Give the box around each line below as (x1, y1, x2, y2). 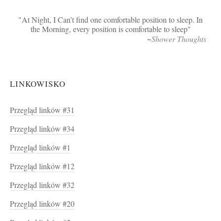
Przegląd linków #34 (10, 123, 74, 134)
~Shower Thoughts (147, 33, 206, 44)
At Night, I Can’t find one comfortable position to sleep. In (22, 14, 203, 25)
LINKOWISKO (10, 77, 66, 89)
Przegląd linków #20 (10, 198, 74, 209)
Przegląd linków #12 (10, 160, 74, 172)
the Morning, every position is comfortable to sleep (30, 23, 187, 35)
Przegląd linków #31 (10, 104, 74, 115)
